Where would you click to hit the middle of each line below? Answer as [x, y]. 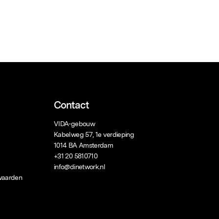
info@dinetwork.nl [80, 166]
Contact [71, 105]
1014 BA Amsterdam [84, 145]
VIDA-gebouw [74, 123]
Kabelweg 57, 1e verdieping [94, 134]
